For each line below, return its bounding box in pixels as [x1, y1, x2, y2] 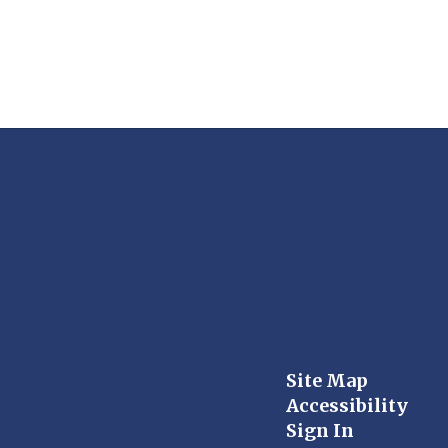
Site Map [285, 369, 368, 392]
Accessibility [285, 394, 408, 417]
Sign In [285, 419, 354, 442]
